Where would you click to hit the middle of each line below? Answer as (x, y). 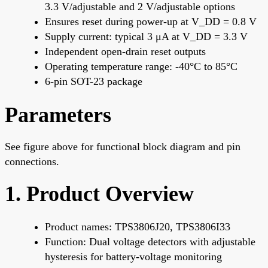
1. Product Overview (99, 194)
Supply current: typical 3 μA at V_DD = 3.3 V (146, 36)
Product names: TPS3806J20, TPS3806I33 (138, 226)
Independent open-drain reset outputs (125, 51)
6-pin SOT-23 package (94, 81)
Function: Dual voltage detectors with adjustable (150, 241)
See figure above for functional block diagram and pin (123, 146)
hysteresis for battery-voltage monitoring (133, 256)
